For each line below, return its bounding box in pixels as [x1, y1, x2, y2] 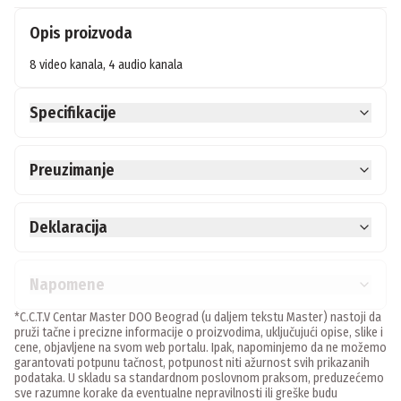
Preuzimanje [30, 160, 115, 181]
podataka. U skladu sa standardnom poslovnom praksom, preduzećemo [14, 371, 384, 387]
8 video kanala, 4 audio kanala [30, 57, 183, 73]
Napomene [30, 275, 105, 295]
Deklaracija [30, 218, 107, 238]
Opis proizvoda [30, 23, 132, 44]
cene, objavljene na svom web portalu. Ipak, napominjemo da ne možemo [14, 340, 387, 356]
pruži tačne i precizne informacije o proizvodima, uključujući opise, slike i [14, 325, 383, 341]
